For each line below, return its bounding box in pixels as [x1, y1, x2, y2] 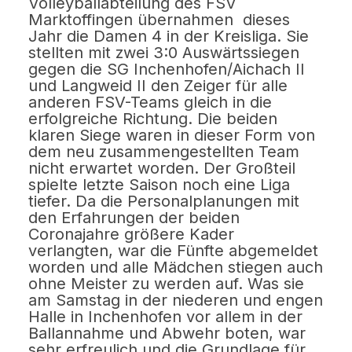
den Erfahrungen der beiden [28, 207, 240, 227]
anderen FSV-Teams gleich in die [28, 92, 273, 112]
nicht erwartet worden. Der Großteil [28, 158, 296, 178]
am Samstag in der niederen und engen [28, 290, 324, 310]
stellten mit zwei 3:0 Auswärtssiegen [28, 42, 300, 62]
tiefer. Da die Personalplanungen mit [28, 191, 300, 211]
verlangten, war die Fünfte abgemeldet [28, 240, 319, 260]
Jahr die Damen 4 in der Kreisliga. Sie [28, 26, 310, 46]
